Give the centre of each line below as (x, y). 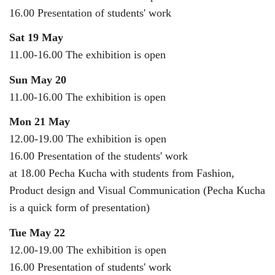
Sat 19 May (36, 38)
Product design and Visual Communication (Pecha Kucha (137, 191)
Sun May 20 (38, 79)
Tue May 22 (37, 232)
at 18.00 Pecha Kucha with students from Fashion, (122, 173)
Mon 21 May (40, 122)
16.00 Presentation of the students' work (99, 156)
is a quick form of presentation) (79, 208)
